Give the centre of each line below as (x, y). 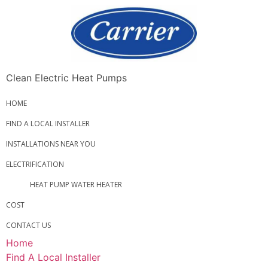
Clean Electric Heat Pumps (66, 78)
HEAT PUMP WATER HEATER (76, 185)
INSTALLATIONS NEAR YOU (51, 144)
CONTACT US (28, 226)
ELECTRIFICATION (35, 165)
